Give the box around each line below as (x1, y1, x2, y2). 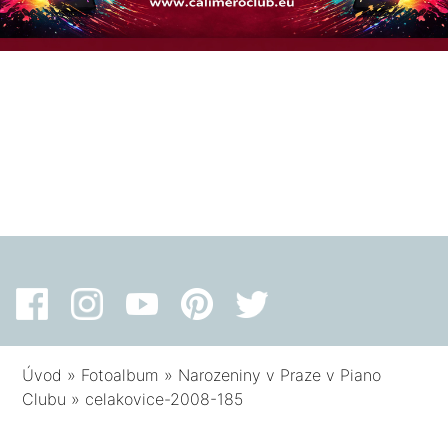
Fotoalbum (81, 365, 160, 386)
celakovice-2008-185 (85, 389, 244, 410)
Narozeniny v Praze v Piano (178, 365, 382, 386)
